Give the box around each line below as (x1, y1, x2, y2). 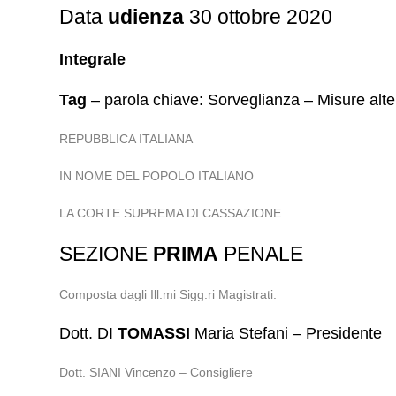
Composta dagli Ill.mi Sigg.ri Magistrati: (59, 287, 278, 301)
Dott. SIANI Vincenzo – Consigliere (59, 365, 254, 379)
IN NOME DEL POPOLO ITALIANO (59, 169, 255, 183)
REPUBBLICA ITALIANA (59, 132, 194, 146)
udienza (108, 5, 185, 28)
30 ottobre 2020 (184, 5, 333, 28)
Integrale (59, 50, 126, 68)
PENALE (218, 242, 304, 265)
